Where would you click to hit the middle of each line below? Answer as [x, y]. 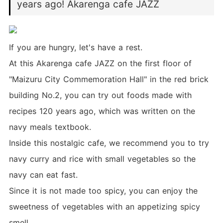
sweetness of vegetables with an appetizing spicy [104, 207]
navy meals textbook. [50, 127]
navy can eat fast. [43, 175]
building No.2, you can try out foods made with [100, 95]
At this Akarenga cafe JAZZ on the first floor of [100, 63]
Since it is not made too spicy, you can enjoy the [103, 191]
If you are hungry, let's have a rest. [75, 48]
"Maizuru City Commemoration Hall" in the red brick [109, 79]
